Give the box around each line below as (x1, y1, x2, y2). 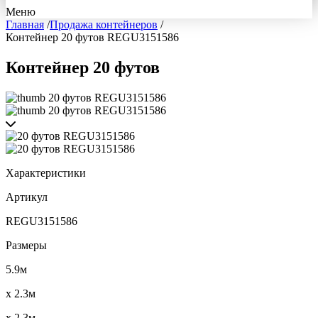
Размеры (6, 238, 47, 251)
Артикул (6, 190, 48, 203)
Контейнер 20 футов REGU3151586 (6, 31, 179, 43)
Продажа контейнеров (50, 18, 158, 31)
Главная (6, 18, 44, 31)
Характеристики (6, 166, 86, 179)
